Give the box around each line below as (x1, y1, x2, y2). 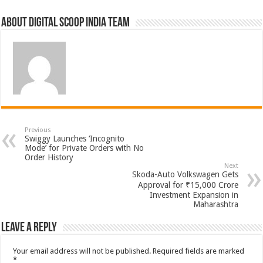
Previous (25, 126, 52, 134)
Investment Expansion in (149, 190, 238, 200)
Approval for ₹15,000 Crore (137, 180, 238, 190)
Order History (25, 153, 74, 162)
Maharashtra (193, 200, 238, 209)
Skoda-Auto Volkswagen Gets (131, 170, 238, 179)
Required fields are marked (153, 247, 245, 255)
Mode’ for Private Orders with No (25, 143, 144, 153)
